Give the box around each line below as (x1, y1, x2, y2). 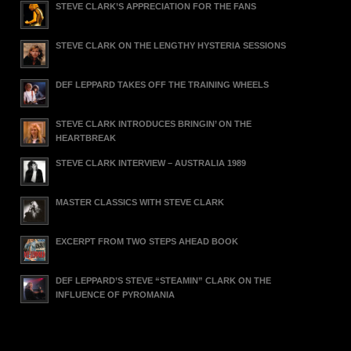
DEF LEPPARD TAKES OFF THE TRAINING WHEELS (56, 79, 270, 89)
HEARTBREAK (56, 132, 117, 143)
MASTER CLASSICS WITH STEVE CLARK (56, 197, 225, 207)
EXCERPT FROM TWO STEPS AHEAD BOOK (56, 236, 239, 246)
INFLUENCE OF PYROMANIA (56, 289, 175, 299)
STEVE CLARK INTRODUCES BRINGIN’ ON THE (56, 118, 252, 128)
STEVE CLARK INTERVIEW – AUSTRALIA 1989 (56, 157, 247, 168)
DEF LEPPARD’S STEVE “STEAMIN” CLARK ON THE (56, 275, 272, 285)
